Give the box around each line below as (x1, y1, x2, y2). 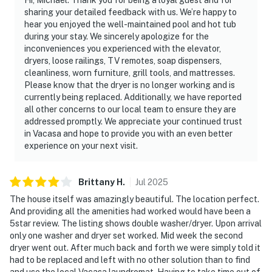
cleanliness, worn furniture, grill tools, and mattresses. (24, 67, 235, 78)
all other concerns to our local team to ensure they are (24, 104, 236, 114)
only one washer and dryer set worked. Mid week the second (10, 230, 243, 240)
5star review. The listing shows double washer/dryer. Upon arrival (10, 218, 262, 228)
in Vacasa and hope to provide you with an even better (24, 128, 233, 138)
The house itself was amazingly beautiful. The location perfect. (10, 194, 259, 204)
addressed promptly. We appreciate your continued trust (24, 116, 242, 126)
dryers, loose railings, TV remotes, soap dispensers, (24, 55, 222, 66)
